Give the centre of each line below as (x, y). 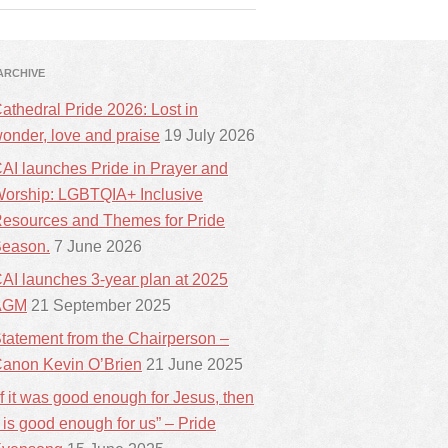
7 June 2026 (98, 246)
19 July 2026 (209, 135)
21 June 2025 (194, 364)
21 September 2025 (101, 305)
